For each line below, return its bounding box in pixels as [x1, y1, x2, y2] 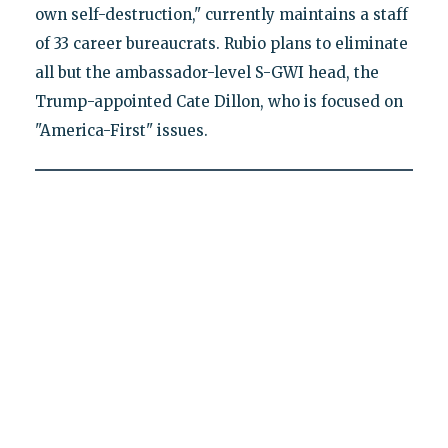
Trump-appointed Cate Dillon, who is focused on [34, 91, 403, 111]
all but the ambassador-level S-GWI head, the [34, 62, 379, 82]
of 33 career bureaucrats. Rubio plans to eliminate [34, 33, 408, 53]
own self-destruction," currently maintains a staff [34, 4, 408, 24]
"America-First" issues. [34, 120, 208, 140]
